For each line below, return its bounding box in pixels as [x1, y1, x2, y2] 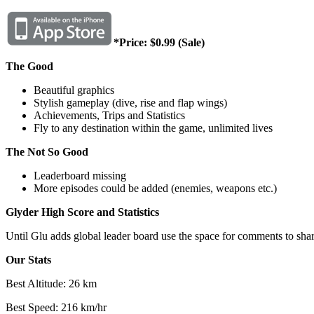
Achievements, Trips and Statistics [34, 109, 185, 121]
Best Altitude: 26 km [6, 278, 97, 289]
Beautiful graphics [34, 84, 114, 96]
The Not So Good [6, 146, 88, 158]
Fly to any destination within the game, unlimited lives [34, 122, 273, 134]
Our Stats [6, 254, 51, 266]
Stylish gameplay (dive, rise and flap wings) [34, 97, 227, 109]
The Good [6, 60, 53, 72]
